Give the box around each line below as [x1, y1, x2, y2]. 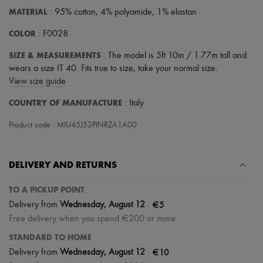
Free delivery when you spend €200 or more [9, 214, 176, 224]
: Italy [122, 99, 144, 109]
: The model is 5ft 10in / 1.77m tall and [101, 51, 247, 61]
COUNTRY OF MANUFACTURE [9, 98, 122, 109]
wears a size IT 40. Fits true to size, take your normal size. [9, 64, 218, 74]
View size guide [9, 77, 66, 87]
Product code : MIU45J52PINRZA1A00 [9, 121, 137, 130]
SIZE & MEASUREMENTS [9, 50, 101, 61]
